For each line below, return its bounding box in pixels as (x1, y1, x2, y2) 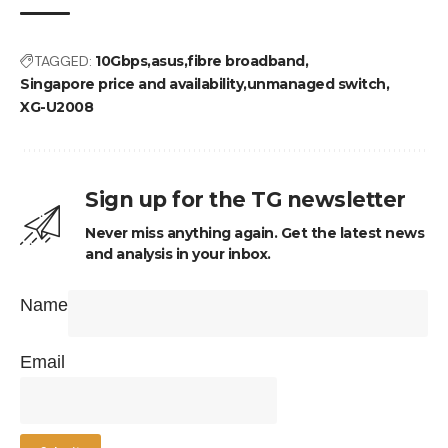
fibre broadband (187, 51, 305, 70)
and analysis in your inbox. (85, 244, 271, 263)
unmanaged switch (246, 74, 386, 93)
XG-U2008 (20, 97, 93, 116)
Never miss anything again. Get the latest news (85, 223, 424, 242)
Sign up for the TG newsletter (85, 186, 406, 212)
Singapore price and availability (20, 74, 243, 93)
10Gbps (95, 51, 147, 70)
